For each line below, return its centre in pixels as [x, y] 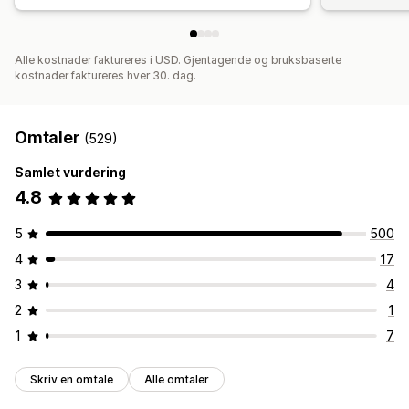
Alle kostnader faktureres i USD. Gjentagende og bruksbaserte [178, 60]
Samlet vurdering [70, 173]
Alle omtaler [177, 380]
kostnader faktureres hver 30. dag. [105, 76]
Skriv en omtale [72, 380]
